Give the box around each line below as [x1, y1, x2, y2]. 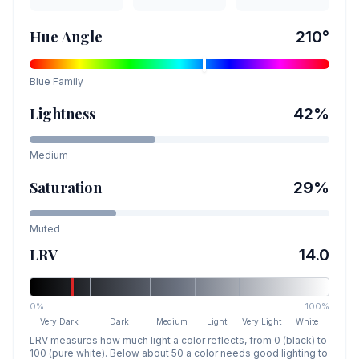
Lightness [30, 104, 96, 123]
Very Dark [40, 317, 79, 326]
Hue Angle [30, 27, 103, 46]
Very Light [242, 317, 282, 326]
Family [50, 75, 83, 87]
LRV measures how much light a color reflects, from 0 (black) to [30, 334, 327, 346]
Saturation [30, 178, 102, 197]
